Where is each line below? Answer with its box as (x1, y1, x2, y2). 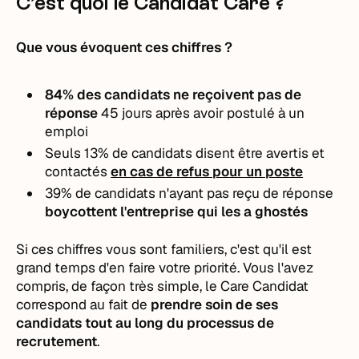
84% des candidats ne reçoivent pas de (45, 85, 302, 103)
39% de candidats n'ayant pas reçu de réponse (45, 184, 334, 202)
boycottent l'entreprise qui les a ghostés (45, 202, 309, 220)
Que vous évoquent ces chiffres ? (16, 38, 233, 56)
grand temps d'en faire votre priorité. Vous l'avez (16, 258, 314, 276)
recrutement (16, 332, 98, 350)
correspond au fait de (16, 295, 151, 313)
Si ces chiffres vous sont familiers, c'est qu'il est (16, 240, 313, 258)
